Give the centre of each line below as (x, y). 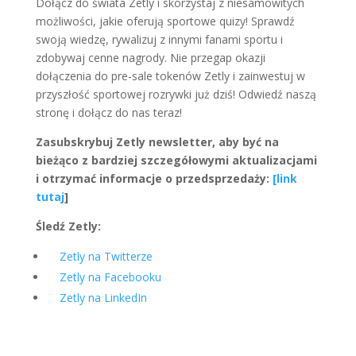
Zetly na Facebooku (110, 277)
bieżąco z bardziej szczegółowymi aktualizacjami (176, 160)
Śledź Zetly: (68, 226)
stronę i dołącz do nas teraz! (108, 112)
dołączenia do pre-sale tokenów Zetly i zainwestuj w (170, 75)
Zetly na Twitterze (106, 256)
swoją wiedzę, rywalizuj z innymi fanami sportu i (159, 39)
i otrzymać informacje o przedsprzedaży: (154, 178)
